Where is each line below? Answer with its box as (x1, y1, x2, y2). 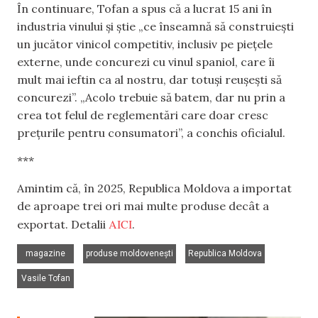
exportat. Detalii (17, 217, 109, 232)
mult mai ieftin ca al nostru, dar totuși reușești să (17, 72, 282, 87)
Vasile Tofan (21, 273, 70, 283)
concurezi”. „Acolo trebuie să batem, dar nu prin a (17, 89, 285, 104)
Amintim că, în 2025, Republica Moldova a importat (17, 181, 292, 196)
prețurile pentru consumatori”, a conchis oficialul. (17, 125, 285, 140)
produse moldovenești (86, 248, 173, 258)
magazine (26, 248, 65, 258)
